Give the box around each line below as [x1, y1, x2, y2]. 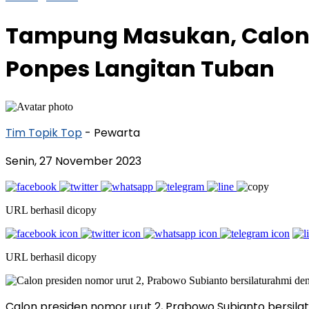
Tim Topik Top [6, 124, 82, 141]
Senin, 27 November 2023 [6, 152, 141, 169]
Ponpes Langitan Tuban [6, 53, 275, 85]
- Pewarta [85, 124, 140, 141]
